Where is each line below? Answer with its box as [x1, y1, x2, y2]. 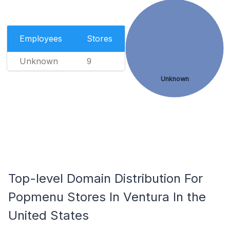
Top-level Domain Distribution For [8, 171, 203, 186]
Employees [19, 33, 62, 44]
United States [8, 208, 89, 223]
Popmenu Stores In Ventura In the [8, 189, 206, 204]
